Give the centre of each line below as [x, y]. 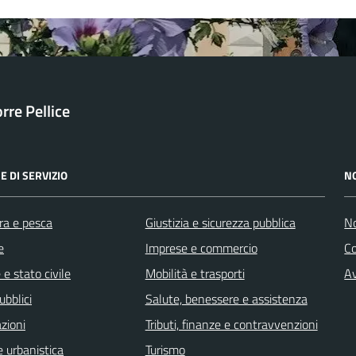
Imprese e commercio [201, 248]
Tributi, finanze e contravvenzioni [231, 324]
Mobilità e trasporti [195, 273]
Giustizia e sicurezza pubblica [220, 222]
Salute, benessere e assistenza [226, 298]
